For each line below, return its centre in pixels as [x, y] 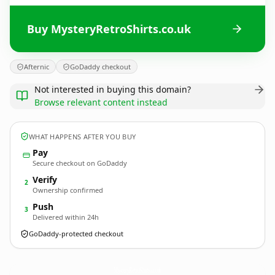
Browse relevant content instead [101, 102]
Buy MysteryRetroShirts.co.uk [109, 29]
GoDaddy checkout [100, 67]
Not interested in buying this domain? [113, 89]
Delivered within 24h [66, 217]
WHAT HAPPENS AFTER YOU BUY [83, 136]
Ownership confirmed [68, 190]
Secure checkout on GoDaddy [80, 163]
